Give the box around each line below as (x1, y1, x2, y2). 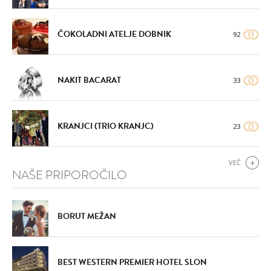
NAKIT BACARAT (57, 73, 121, 87)
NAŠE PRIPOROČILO (12, 166, 127, 184)
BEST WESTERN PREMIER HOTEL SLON (57, 255, 207, 269)
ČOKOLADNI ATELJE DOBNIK (57, 27, 171, 41)
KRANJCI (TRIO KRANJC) (57, 119, 154, 132)
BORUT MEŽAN (57, 209, 116, 223)
